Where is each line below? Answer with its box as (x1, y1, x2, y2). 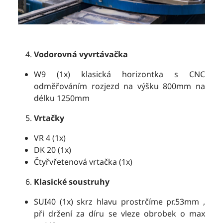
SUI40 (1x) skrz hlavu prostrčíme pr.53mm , (34, 196, 205, 207)
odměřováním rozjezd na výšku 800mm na (34, 80, 205, 92)
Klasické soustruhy (34, 176, 110, 187)
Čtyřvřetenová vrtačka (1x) (34, 156, 132, 167)
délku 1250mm (34, 92, 90, 104)
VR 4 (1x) (34, 132, 66, 143)
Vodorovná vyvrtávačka (34, 48, 128, 60)
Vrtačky (34, 112, 64, 123)
